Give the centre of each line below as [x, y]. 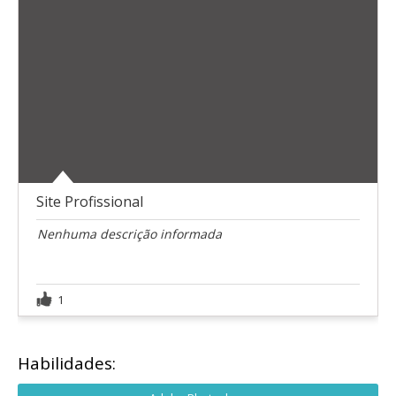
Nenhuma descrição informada [129, 233]
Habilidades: [67, 363]
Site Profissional [90, 201]
